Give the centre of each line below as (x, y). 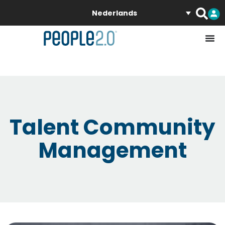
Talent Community (113, 128)
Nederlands (115, 13)
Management (113, 151)
